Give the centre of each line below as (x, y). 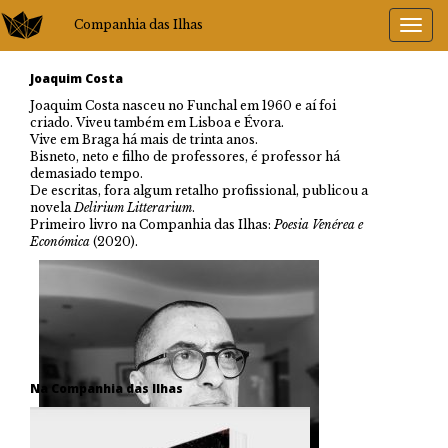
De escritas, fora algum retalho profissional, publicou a (199, 190)
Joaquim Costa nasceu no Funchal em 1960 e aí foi (183, 105)
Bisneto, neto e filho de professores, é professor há (185, 156)
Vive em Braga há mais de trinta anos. (144, 139)
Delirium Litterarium (133, 207)
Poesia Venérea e (318, 224)
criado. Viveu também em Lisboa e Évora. (157, 122)
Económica (60, 241)
